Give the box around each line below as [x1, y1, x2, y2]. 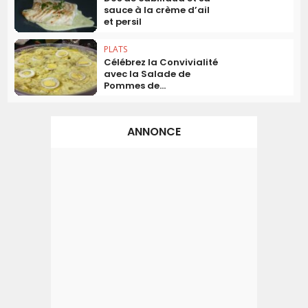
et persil [104, 14, 142, 28]
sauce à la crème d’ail [104, 3, 210, 16]
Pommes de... [104, 78, 166, 92]
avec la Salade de [104, 67, 191, 80]
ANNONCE [127, 124, 181, 140]
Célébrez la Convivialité [104, 55, 219, 69]
